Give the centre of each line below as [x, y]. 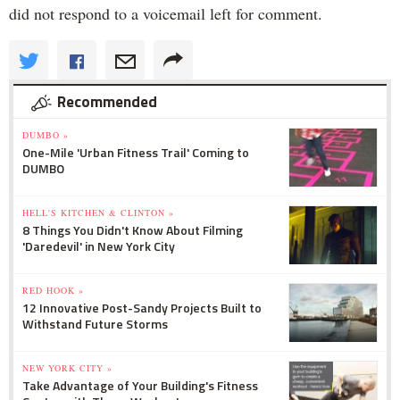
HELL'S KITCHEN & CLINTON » [98, 213]
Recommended [107, 102]
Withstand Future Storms [95, 324]
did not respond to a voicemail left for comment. [166, 14]
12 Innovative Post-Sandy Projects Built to [142, 308]
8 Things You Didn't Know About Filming [133, 230]
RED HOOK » [53, 291]
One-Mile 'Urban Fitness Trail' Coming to [136, 153]
